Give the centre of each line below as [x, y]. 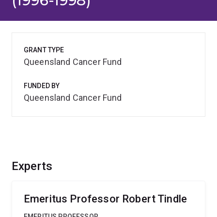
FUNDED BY [42, 86]
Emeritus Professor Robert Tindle [106, 199]
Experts [32, 166]
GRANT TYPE [44, 50]
